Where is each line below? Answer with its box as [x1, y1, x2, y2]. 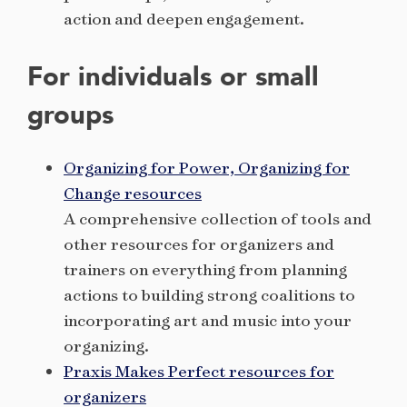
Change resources [64, 183, 202, 204]
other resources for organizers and [64, 233, 334, 255]
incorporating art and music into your [64, 310, 352, 332]
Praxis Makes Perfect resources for [64, 361, 334, 382]
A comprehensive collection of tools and [64, 208, 372, 230]
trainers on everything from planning [64, 259, 347, 281]
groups [27, 96, 114, 133]
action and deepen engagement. [64, 8, 304, 30]
